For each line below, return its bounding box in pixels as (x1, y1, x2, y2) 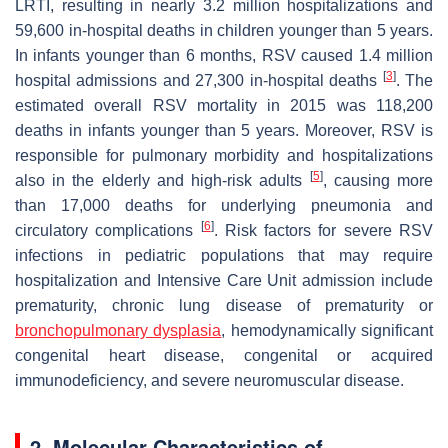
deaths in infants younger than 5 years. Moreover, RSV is (15, 121, 433, 139)
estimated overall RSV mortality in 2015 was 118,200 (15, 96, 433, 114)
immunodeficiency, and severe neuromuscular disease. (15, 371, 404, 389)
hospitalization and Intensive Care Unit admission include (15, 271, 433, 289)
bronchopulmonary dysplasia (15, 321, 222, 339)
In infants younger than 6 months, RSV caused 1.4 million (15, 46, 433, 64)
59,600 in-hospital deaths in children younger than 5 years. (15, 21, 433, 39)
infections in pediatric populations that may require (15, 246, 433, 264)
